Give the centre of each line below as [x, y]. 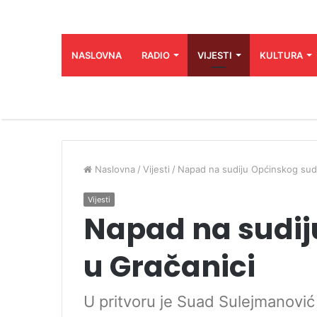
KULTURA [281, 55]
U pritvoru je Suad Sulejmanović [199, 301]
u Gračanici [169, 266]
